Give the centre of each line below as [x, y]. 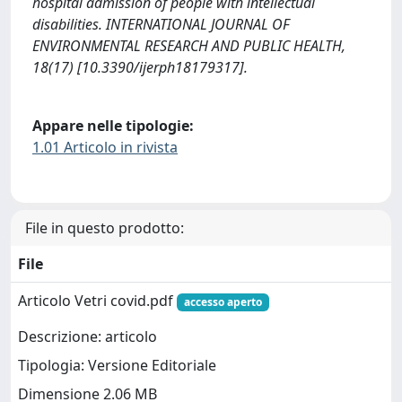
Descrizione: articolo [87, 337]
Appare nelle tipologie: [113, 126]
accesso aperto [223, 301]
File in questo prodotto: [105, 227]
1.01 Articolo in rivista [105, 148]
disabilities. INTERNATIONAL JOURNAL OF [161, 24]
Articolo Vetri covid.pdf [97, 300]
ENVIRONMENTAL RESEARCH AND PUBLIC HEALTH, [189, 45]
